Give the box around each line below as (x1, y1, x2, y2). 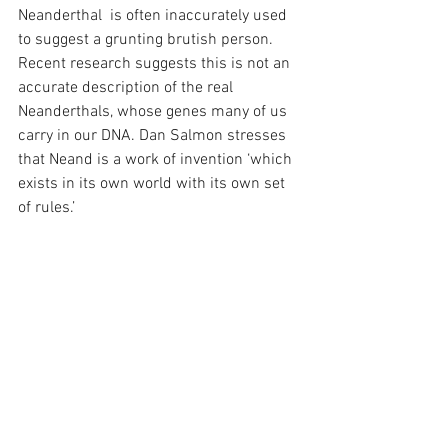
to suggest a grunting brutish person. (18, 29, 277, 50)
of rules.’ (18, 197, 75, 218)
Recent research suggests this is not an (18, 53, 294, 74)
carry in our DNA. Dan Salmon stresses (18, 125, 290, 146)
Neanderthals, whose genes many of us (18, 101, 291, 122)
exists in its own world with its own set (18, 173, 289, 194)
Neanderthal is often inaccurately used (18, 5, 291, 26)
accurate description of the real (18, 77, 237, 98)
